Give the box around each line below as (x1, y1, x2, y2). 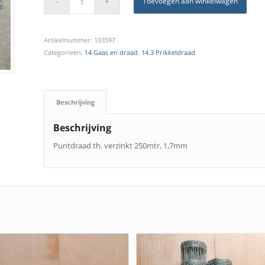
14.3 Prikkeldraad (141, 48, 195, 57)
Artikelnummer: (43, 35, 94, 45)
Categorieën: (43, 48, 85, 57)
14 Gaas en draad (84, 48, 138, 57)
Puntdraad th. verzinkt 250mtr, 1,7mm (53, 140, 188, 151)
